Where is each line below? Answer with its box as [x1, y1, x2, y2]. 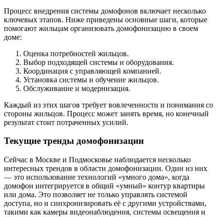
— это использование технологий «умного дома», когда [4, 173, 189, 182]
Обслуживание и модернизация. [23, 84, 130, 93]
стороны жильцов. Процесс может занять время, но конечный [4, 109, 209, 118]
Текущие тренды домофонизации [4, 136, 144, 146]
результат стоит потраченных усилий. [4, 118, 128, 126]
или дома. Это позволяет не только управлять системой [4, 190, 187, 199]
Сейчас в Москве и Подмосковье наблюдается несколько [4, 155, 191, 164]
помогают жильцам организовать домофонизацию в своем [4, 24, 198, 32]
